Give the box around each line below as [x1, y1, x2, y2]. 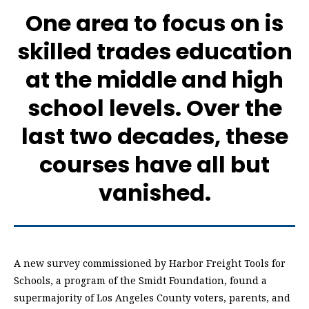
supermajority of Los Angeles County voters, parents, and [14, 291, 290, 305]
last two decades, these [21, 121, 288, 152]
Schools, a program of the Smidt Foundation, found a [14, 274, 267, 288]
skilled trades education [17, 36, 292, 68]
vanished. [98, 177, 211, 209]
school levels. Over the [27, 92, 282, 124]
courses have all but [39, 149, 270, 181]
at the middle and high [26, 64, 283, 96]
